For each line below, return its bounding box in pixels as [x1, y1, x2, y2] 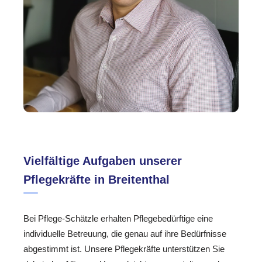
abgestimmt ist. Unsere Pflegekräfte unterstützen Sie [23, 244, 225, 254]
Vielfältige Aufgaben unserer [23, 154, 182, 168]
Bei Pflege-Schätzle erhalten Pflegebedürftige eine [23, 213, 213, 224]
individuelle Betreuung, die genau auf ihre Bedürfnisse [23, 229, 226, 239]
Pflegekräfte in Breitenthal [23, 173, 170, 187]
